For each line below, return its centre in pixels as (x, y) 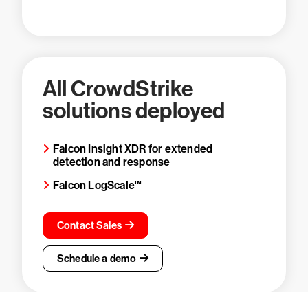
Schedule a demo (97, 258)
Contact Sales (89, 225)
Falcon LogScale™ (98, 185)
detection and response (112, 162)
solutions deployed (134, 111)
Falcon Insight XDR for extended (133, 149)
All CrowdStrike (118, 89)
